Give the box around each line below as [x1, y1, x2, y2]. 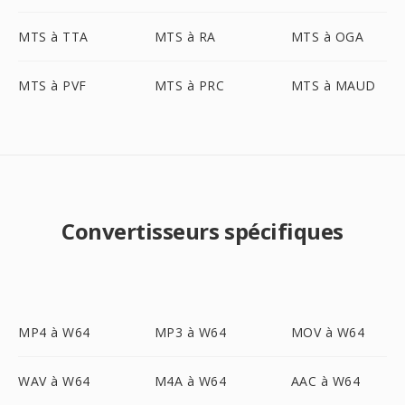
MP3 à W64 [154, 324, 227, 341]
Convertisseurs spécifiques [61, 216, 344, 246]
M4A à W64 [154, 372, 227, 390]
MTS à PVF [18, 77, 87, 94]
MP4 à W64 [18, 324, 90, 341]
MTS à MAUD [290, 77, 376, 94]
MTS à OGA [290, 28, 364, 45]
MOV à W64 [290, 324, 365, 341]
